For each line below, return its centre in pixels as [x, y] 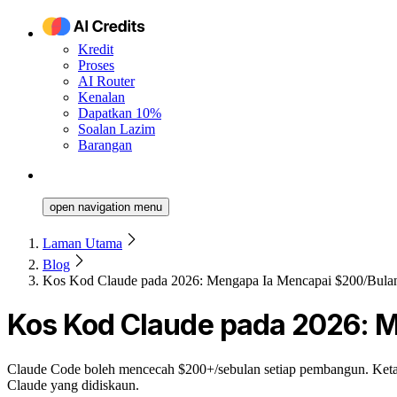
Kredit [96, 49]
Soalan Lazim [117, 129]
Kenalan [101, 97]
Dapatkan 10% [120, 113]
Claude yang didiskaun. [73, 385]
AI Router [106, 81]
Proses [96, 65]
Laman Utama [82, 243]
